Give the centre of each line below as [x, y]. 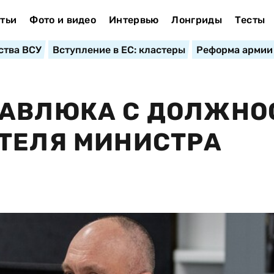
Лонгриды [197, 20]
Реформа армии [234, 50]
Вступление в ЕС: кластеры [119, 50]
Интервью [134, 20]
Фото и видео [63, 20]
